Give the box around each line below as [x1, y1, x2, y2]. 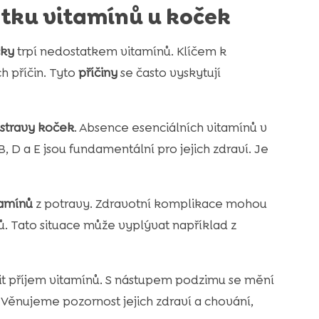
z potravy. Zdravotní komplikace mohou [32, 196, 267, 212]
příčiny [78, 65, 117, 81]
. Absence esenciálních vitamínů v [73, 120, 267, 136]
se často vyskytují [117, 65, 221, 81]
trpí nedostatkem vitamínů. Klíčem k [14, 43, 226, 60]
